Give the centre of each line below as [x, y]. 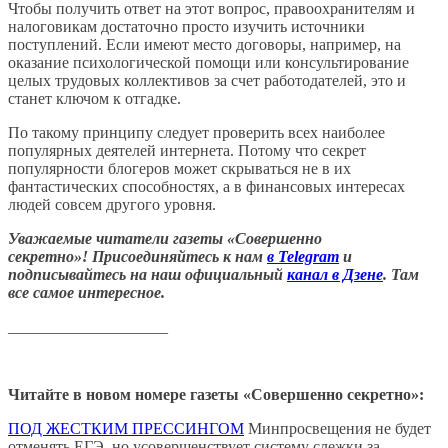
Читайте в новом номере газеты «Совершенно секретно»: [216, 394]
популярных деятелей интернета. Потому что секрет [187, 150]
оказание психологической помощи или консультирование [208, 62]
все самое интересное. [88, 292]
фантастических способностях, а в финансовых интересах [206, 186]
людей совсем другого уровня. [112, 204]
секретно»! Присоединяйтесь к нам [137, 256]
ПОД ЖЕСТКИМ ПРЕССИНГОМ [126, 428]
